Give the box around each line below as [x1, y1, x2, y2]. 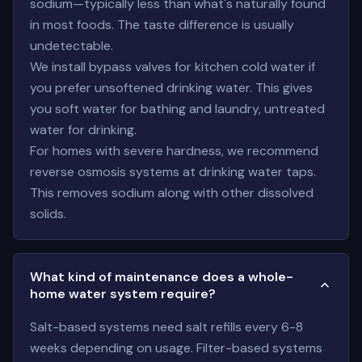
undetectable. [30, 37, 113, 54]
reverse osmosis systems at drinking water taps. [30, 163, 316, 180]
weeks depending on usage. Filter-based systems [30, 339, 322, 356]
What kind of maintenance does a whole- [30, 268, 293, 285]
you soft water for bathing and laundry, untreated [30, 100, 325, 117]
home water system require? [30, 285, 216, 302]
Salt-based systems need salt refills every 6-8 [30, 318, 303, 335]
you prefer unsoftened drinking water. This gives [30, 79, 313, 96]
